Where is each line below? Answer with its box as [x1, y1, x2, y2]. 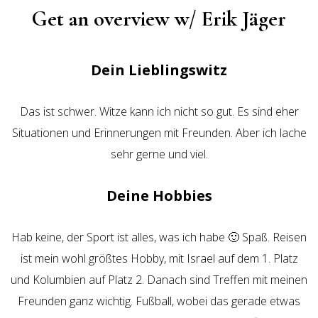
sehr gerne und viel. [110, 146, 208, 162]
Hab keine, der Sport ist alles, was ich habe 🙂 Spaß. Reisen [11, 229, 307, 245]
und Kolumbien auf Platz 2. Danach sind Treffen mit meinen [11, 272, 307, 287]
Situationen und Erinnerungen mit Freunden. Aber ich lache [11, 125, 307, 141]
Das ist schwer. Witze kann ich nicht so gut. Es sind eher [19, 104, 299, 119]
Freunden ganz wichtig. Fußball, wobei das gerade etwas [18, 293, 300, 309]
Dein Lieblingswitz [91, 60, 227, 79]
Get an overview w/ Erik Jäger [32, 6, 286, 32]
